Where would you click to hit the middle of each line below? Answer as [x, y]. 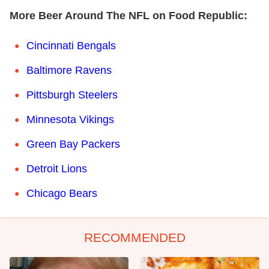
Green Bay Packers [73, 144]
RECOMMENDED [134, 238]
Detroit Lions [57, 169]
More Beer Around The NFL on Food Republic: [128, 16]
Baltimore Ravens [69, 71]
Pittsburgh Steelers [72, 95]
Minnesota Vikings [70, 120]
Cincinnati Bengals [71, 46]
